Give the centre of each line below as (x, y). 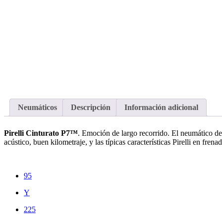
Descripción (91, 107)
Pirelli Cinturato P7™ (41, 133)
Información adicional (161, 107)
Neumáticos (37, 107)
